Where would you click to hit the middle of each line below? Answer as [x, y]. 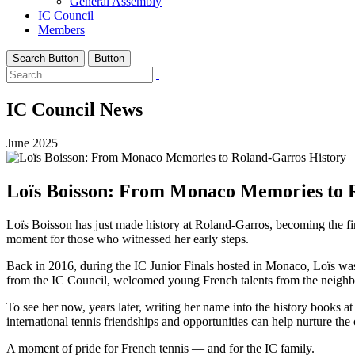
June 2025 [32, 143]
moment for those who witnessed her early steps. [128, 239]
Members [61, 30]
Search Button [46, 58]
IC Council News [74, 109]
